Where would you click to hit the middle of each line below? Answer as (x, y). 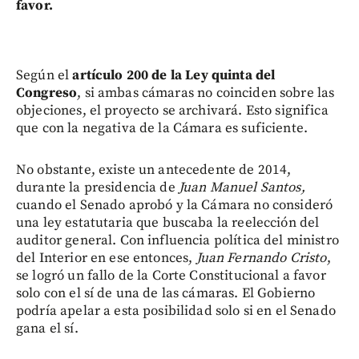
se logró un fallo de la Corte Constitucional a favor (171, 275)
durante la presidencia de (97, 187)
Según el (43, 75)
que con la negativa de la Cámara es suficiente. (162, 128)
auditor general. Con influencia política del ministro (177, 240)
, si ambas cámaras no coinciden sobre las (206, 93)
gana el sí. (47, 328)
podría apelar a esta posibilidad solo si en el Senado (176, 311)
